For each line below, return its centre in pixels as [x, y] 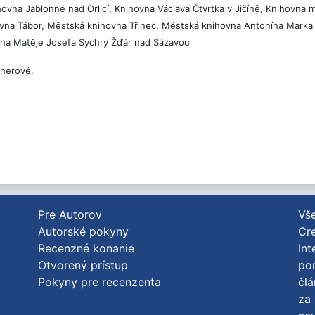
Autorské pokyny [84, 231]
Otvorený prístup [83, 265]
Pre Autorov [70, 214]
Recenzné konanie [86, 248]
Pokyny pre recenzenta [100, 282]
